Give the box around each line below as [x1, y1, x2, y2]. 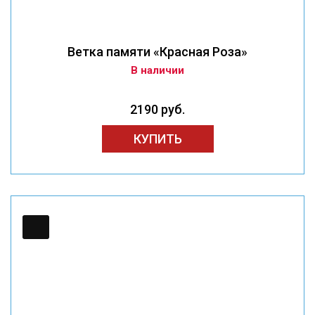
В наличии [131, 64, 184, 77]
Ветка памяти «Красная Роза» [67, 44, 247, 60]
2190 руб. [130, 102, 185, 117]
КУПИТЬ [133, 131, 182, 147]
